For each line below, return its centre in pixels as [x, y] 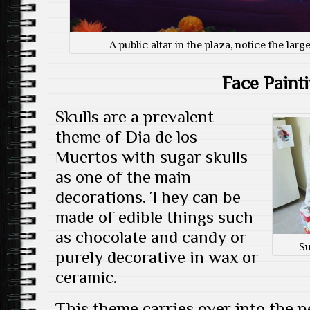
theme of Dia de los [126, 137]
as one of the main [123, 177]
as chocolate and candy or [151, 237]
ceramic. [86, 277]
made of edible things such [154, 217]
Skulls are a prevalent [135, 117]
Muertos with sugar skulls [152, 157]
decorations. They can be [148, 197]
